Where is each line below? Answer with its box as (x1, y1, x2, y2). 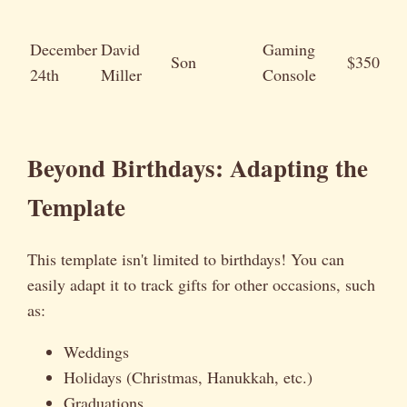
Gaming (263, 37, 315, 60)
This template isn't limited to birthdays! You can (27, 248, 344, 271)
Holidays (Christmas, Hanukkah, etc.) (64, 366, 313, 389)
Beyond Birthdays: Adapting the (27, 149, 368, 185)
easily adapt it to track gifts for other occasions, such (27, 273, 375, 296)
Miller (101, 63, 142, 85)
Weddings (64, 341, 129, 363)
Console (263, 63, 316, 85)
